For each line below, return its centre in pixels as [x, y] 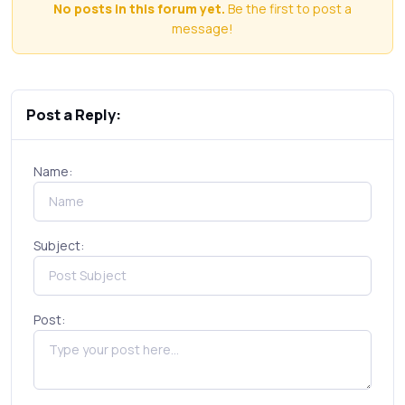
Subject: [59, 245]
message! [202, 28]
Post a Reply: [74, 115]
